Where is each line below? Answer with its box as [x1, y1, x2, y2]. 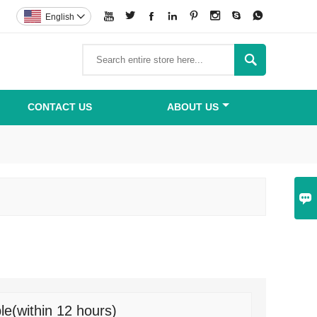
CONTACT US [28, 101, 92, 113]
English [45, 12, 74, 22]
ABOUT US [166, 101, 219, 113]
